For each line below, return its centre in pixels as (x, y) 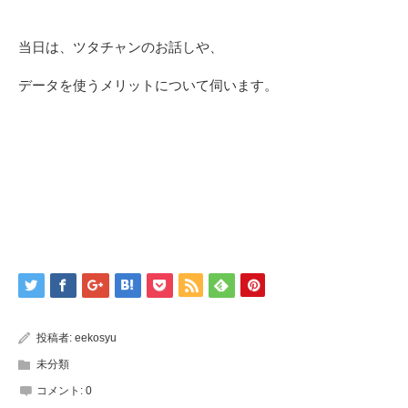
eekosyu (96, 338)
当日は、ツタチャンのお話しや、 (121, 47)
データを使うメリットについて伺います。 (148, 86)
